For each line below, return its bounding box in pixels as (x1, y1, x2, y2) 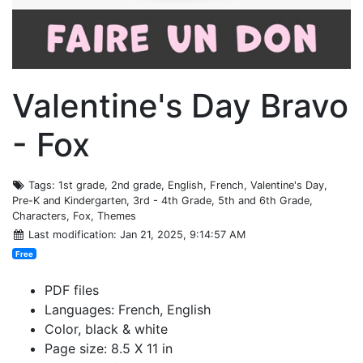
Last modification (28, 228, 114, 241)
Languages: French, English (45, 301, 211, 318)
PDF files (45, 281, 99, 298)
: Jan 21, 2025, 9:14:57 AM (113, 228, 246, 241)
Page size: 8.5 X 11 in (45, 340, 173, 357)
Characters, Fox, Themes (12, 209, 136, 222)
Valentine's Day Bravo (12, 85, 348, 126)
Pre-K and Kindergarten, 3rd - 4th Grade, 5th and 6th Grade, (12, 194, 313, 207)
